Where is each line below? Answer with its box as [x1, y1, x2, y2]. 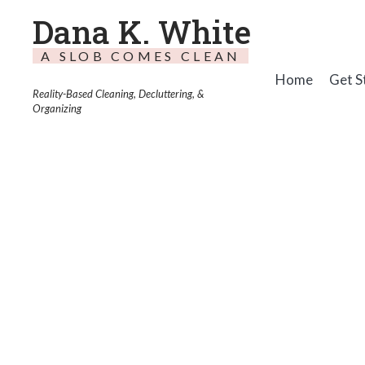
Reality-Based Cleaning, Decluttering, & [33, 87, 204, 100]
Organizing [33, 102, 81, 115]
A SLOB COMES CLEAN [41, 48, 241, 64]
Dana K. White [33, 11, 251, 53]
